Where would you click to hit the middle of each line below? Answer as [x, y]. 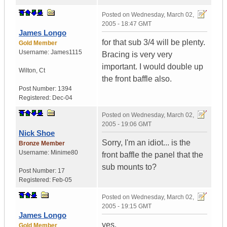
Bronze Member [42, 144]
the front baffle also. [137, 79]
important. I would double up [153, 67]
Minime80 [64, 153]
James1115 [66, 52]
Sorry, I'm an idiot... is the [146, 143]
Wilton [27, 71]
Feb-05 [62, 180]
